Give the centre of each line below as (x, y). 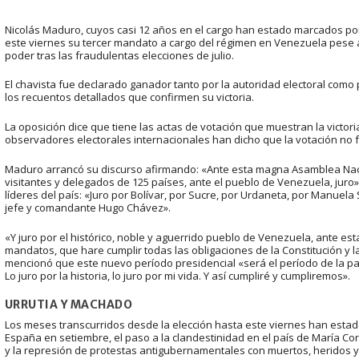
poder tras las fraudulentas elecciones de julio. (119, 55)
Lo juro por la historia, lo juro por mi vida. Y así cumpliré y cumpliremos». (177, 275)
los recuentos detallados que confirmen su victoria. (129, 97)
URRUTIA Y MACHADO (69, 304)
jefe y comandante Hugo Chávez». (87, 207)
